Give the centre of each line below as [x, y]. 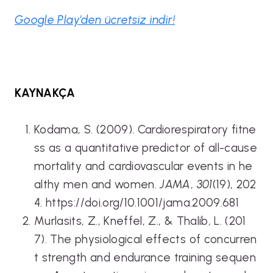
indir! [162, 19]
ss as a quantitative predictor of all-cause [146, 147]
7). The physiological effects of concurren [146, 239]
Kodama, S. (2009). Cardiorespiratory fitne [145, 129]
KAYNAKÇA [45, 93]
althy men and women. [97, 184]
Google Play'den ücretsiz [82, 19]
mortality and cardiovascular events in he [144, 166]
